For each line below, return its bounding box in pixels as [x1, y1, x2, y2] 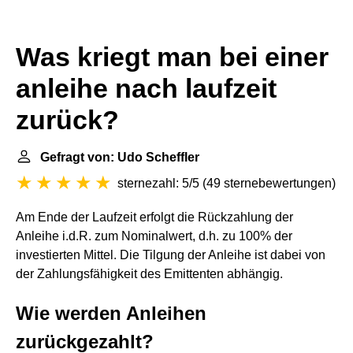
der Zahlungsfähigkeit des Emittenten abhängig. [16, 267, 283, 281]
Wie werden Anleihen [16, 303, 206, 324]
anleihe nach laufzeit [16, 74, 277, 103]
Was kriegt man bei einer [16, 43, 329, 72]
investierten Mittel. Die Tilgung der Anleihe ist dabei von [16, 248, 325, 262]
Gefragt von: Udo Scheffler [40, 150, 199, 164]
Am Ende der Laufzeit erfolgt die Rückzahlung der [16, 210, 293, 224]
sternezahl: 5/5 [117, 176, 199, 190]
